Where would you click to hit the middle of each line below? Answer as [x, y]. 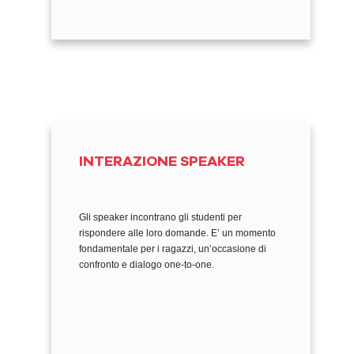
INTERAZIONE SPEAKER [162, 162]
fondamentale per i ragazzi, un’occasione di [173, 249]
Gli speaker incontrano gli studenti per [160, 217]
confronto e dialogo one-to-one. [147, 265]
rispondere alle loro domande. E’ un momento [177, 233]
